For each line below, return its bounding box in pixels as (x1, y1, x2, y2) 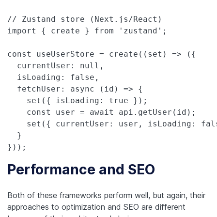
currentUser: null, (7, 61, 104, 70)
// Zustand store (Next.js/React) (7, 14, 162, 24)
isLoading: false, (7, 72, 99, 82)
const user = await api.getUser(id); (7, 107, 196, 117)
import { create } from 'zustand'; (7, 26, 167, 35)
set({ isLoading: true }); (7, 95, 148, 105)
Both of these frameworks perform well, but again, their (7, 190, 205, 200)
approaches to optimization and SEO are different (7, 201, 186, 212)
